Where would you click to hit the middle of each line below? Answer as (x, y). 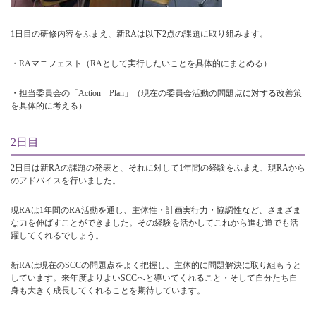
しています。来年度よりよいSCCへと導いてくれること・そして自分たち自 (154, 278)
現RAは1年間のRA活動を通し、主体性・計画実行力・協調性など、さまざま (156, 210)
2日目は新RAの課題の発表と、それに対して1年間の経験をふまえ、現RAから (158, 168)
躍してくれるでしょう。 (57, 235)
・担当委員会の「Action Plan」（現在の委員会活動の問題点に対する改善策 (156, 93)
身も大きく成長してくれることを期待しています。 (108, 290)
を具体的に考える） (49, 106)
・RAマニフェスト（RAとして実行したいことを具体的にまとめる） (141, 64)
